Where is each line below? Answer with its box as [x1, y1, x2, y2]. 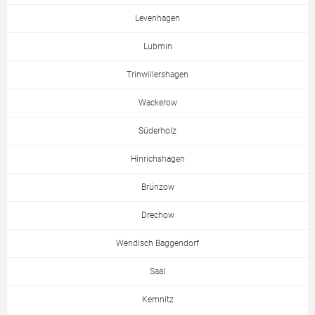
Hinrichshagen [130, 154, 185, 165]
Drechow [141, 210, 174, 221]
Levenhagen [135, 13, 180, 24]
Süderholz [139, 126, 176, 136]
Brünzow [141, 182, 174, 193]
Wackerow [138, 98, 177, 108]
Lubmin [143, 41, 172, 52]
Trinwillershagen [127, 70, 188, 80]
